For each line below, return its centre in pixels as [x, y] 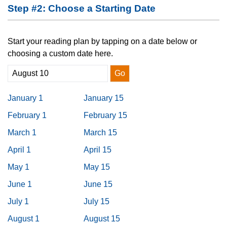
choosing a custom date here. [60, 53]
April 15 [98, 150]
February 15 [105, 115]
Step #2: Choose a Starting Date [82, 8]
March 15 [100, 133]
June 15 [98, 184]
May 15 [97, 167]
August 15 [102, 219]
